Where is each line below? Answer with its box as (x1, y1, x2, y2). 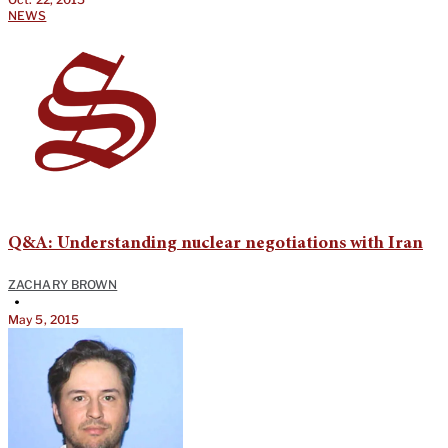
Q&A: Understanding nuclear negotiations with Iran (8, 235, 423, 254)
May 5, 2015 (8, 312, 80, 328)
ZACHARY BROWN (8, 277, 118, 293)
